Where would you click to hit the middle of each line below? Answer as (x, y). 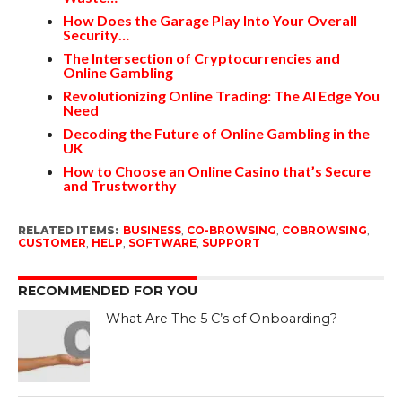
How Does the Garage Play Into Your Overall (210, 21)
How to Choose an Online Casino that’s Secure (216, 171)
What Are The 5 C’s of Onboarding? (222, 319)
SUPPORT (231, 243)
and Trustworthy (119, 186)
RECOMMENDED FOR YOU (107, 291)
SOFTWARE (162, 243)
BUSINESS (152, 231)
